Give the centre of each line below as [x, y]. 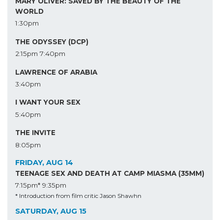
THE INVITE [35, 133]
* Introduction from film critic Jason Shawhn [78, 196]
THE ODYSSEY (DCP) [52, 41]
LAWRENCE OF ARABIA [56, 72]
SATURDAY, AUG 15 [51, 211]
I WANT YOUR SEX [48, 102]
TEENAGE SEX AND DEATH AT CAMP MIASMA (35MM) [110, 173]
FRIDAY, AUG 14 [44, 162]
